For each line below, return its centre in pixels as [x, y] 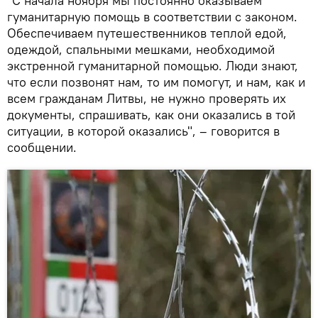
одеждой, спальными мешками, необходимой [141, 49]
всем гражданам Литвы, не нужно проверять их [147, 98]
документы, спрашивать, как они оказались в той [151, 114]
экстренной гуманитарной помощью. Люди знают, [153, 65]
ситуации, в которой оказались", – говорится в [143, 131]
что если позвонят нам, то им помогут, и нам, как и [156, 82]
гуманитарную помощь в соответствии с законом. [152, 16]
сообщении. [42, 147]
